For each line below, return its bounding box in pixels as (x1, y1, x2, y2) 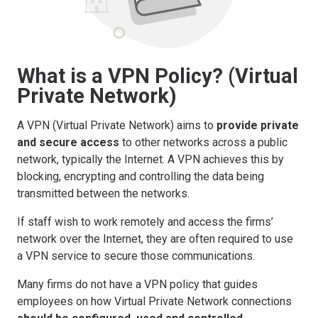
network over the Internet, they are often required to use (17, 231, 293, 246)
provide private (216, 118, 299, 132)
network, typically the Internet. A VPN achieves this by (17, 152, 284, 166)
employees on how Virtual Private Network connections (17, 294, 292, 308)
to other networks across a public (119, 135, 287, 149)
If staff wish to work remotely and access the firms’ (17, 214, 273, 229)
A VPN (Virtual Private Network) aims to (17, 118, 216, 132)
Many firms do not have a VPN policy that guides (17, 277, 258, 291)
